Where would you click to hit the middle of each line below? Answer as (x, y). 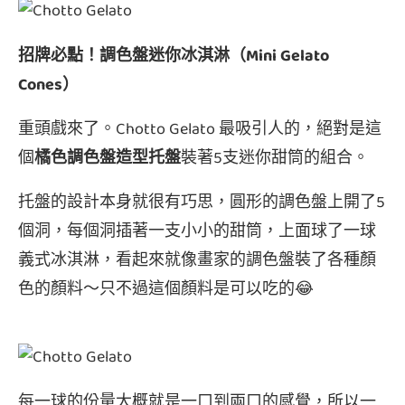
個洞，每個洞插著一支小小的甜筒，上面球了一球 (197, 232)
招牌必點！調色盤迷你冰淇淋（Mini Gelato (174, 57)
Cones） (48, 86)
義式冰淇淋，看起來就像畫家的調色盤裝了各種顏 (197, 261)
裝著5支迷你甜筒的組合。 (275, 159)
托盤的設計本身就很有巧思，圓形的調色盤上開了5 (202, 203)
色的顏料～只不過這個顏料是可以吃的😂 (166, 290)
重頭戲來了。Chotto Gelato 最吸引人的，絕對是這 (200, 130)
